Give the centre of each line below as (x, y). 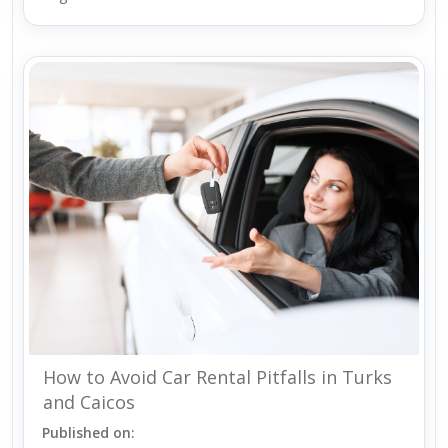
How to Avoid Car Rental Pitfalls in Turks (217, 376)
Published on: (88, 432)
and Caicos (89, 401)
